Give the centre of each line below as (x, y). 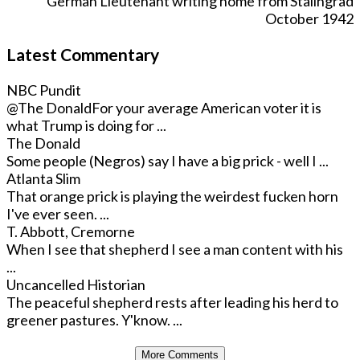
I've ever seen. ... (58, 214)
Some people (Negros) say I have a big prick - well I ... (168, 161)
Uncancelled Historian (76, 285)
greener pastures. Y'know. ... (94, 320)
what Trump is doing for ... (86, 126)
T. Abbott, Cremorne (71, 232)
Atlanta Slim (43, 179)
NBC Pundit (44, 90)
